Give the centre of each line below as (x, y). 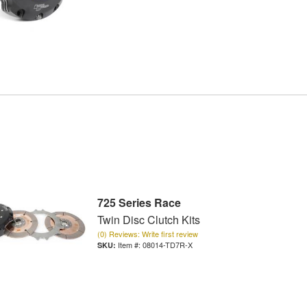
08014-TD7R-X (167, 245)
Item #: (130, 245)
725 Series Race (139, 203)
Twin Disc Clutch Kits (148, 220)
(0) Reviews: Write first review (147, 234)
